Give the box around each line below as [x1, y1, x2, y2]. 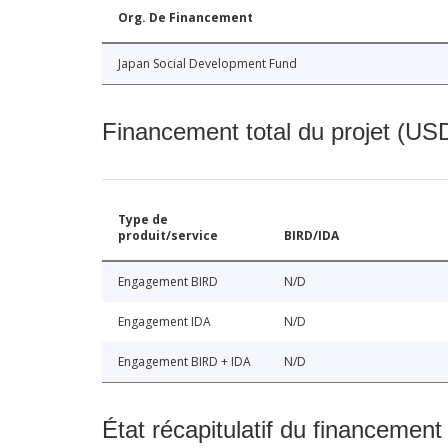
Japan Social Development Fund [118, 55, 297, 73]
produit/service [118, 227, 218, 245]
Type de [118, 211, 168, 229]
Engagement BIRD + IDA [118, 353, 251, 371]
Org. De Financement [118, 9, 253, 27]
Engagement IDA [118, 313, 211, 331]
